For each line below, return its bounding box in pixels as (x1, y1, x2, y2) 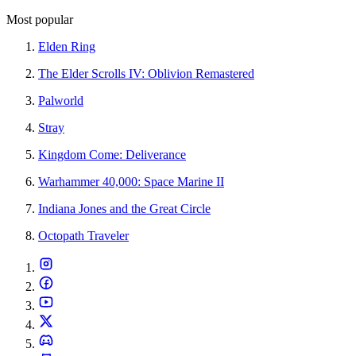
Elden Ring (38, 39, 95, 53)
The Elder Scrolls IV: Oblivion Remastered (38, 66, 254, 80)
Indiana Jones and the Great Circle (38, 201, 211, 215)
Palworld (38, 93, 83, 107)
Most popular (6, 12, 73, 26)
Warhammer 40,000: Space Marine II (38, 174, 224, 188)
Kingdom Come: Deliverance (38, 147, 186, 161)
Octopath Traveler (38, 228, 129, 242)
